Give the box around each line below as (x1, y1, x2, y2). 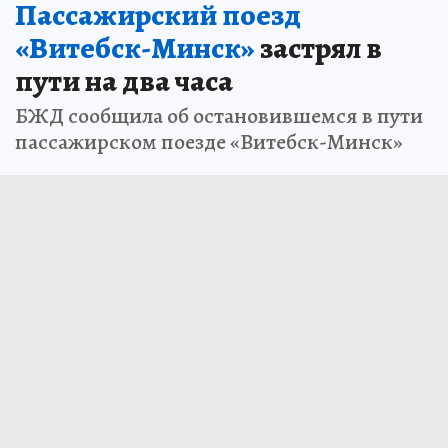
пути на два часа (15, 60, 233, 101)
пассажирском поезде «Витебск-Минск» (15, 126, 403, 157)
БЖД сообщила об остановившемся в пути (15, 100, 423, 131)
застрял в (255, 27, 382, 68)
